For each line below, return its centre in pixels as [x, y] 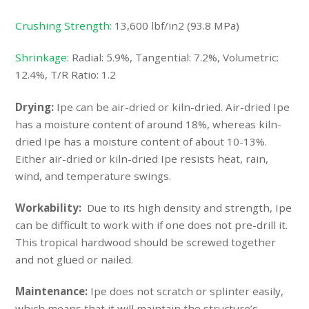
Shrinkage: [42, 58]
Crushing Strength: [64, 26]
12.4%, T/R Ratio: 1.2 [66, 75]
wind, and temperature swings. [93, 176]
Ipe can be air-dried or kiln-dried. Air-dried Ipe [173, 107]
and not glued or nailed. [74, 259]
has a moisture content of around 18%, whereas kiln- [149, 124]
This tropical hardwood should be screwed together [146, 242]
